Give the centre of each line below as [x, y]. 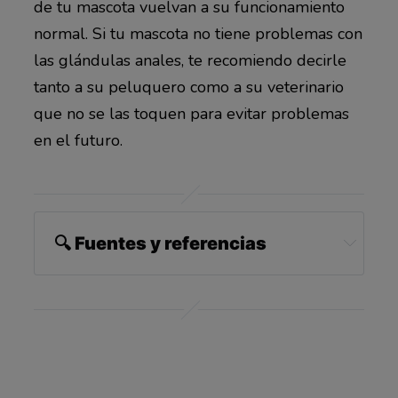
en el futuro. [78, 141]
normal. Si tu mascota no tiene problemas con [198, 34]
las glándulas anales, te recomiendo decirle [190, 61]
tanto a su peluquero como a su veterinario [188, 88]
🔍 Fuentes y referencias [160, 243]
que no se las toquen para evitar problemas [191, 114]
